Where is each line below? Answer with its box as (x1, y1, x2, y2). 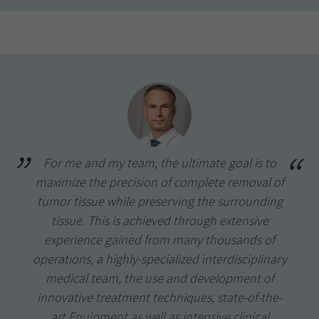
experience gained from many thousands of (44, 231, 275, 248)
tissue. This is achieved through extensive (51, 211, 268, 229)
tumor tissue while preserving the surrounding (36, 192, 283, 209)
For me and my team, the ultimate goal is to (43, 154, 276, 171)
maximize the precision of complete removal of (35, 173, 284, 190)
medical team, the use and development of (45, 269, 274, 286)
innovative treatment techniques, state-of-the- (37, 288, 282, 305)
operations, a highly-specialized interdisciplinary (32, 250, 287, 267)
